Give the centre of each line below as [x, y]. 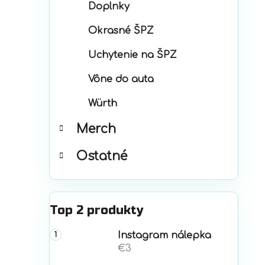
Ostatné [102, 157]
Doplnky [109, 7]
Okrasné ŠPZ [121, 31]
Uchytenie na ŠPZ [132, 55]
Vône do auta [121, 80]
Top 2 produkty [96, 211]
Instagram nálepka [165, 236]
